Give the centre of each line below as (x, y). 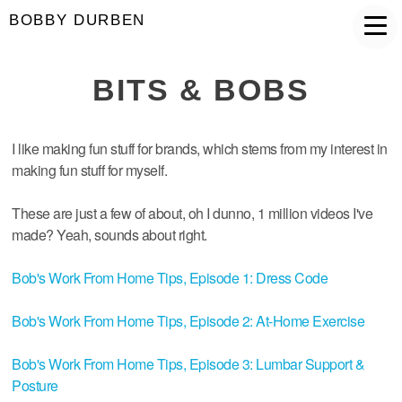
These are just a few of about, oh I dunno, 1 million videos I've (192, 214)
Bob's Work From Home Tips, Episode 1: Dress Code (170, 278)
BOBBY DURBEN (77, 20)
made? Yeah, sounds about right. (111, 235)
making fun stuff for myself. (90, 170)
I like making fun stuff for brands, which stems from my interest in (200, 149)
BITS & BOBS (201, 90)
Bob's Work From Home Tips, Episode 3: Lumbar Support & (188, 364)
